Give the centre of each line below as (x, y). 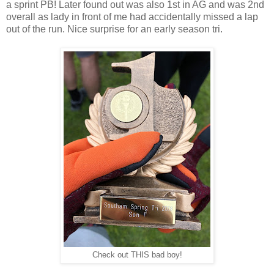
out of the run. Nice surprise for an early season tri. (114, 29)
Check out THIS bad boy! (137, 255)
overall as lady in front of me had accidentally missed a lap (132, 17)
